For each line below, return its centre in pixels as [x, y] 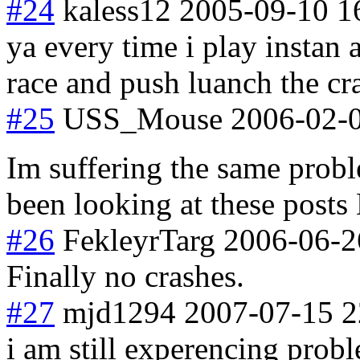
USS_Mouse [143, 118]
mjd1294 [119, 312]
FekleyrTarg [139, 239]
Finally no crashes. [125, 276]
